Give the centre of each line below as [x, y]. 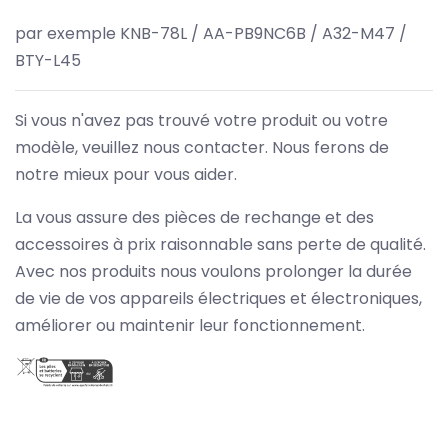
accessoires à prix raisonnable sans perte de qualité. [220, 244]
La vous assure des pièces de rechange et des [194, 217]
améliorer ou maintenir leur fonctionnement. [190, 325]
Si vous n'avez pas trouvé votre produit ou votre [201, 120]
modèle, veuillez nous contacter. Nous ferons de [202, 147]
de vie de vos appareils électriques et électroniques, [218, 298]
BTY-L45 [48, 60]
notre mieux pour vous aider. [126, 174]
